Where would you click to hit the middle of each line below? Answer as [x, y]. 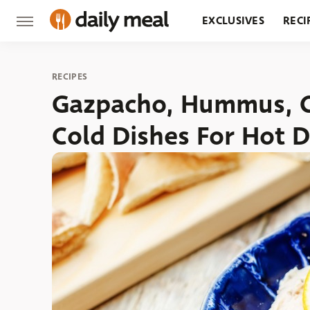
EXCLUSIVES [233, 20]
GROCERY [227, 62]
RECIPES [70, 76]
